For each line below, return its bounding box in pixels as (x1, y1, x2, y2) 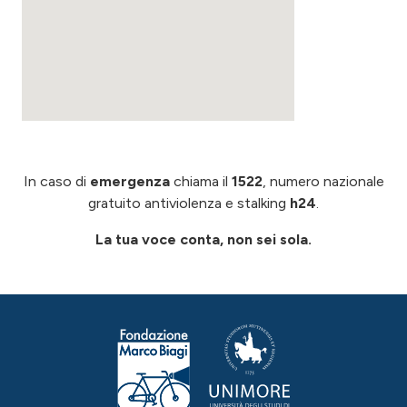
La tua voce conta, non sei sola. (95, 230, 312, 248)
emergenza (89, 172, 170, 190)
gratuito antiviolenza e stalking (88, 194, 290, 212)
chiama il (169, 172, 232, 190)
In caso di (23, 172, 90, 190)
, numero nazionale (262, 172, 384, 190)
